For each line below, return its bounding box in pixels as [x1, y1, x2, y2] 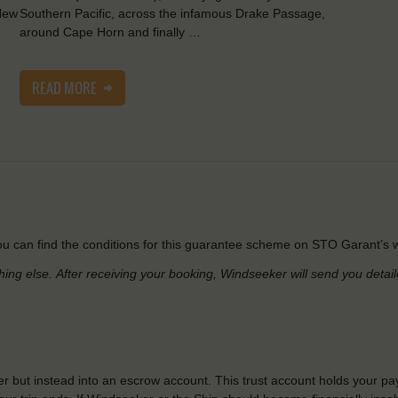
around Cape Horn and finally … [19, 25, 201, 40]
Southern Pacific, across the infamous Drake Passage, [19, 6, 325, 21]
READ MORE [31, 77, 99, 99]
